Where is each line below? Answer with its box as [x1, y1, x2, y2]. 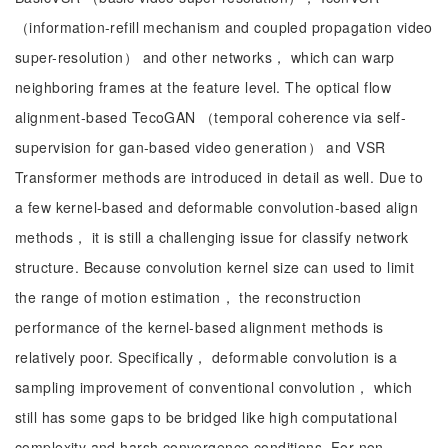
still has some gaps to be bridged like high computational [15, 407, 397, 427]
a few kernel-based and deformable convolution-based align [15, 197, 418, 217]
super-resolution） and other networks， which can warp [15, 47, 395, 67]
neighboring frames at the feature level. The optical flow [15, 77, 391, 97]
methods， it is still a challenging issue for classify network [15, 227, 409, 247]
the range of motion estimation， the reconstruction [15, 287, 361, 307]
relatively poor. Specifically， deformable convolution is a [15, 347, 398, 367]
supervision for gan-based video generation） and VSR [15, 137, 386, 157]
